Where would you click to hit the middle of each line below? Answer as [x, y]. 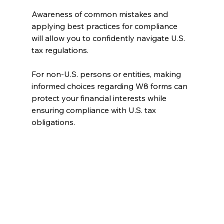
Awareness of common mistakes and [100, 14]
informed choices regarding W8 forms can [110, 86]
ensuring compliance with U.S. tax [94, 110]
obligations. [53, 122]
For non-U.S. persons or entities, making [107, 74]
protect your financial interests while [100, 98]
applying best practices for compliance [105, 26]
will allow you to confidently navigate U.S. [109, 38]
